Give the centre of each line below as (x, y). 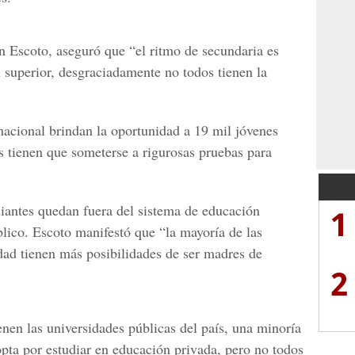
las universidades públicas (99, 327)
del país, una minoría (239, 327)
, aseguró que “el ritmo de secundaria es (164, 50)
